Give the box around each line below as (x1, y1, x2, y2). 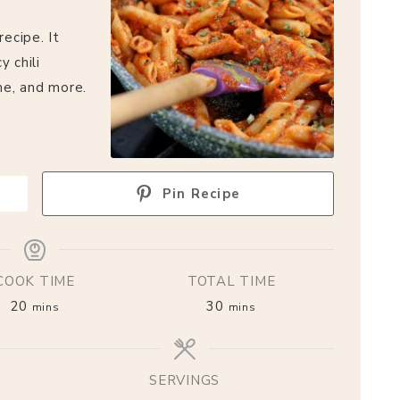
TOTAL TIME (187, 271, 276, 290)
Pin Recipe (157, 184, 241, 203)
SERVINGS (149, 371, 220, 389)
